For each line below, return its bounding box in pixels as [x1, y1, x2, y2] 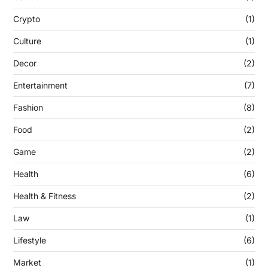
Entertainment [13, 80, 68, 91]
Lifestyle [13, 235, 46, 246]
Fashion [13, 102, 43, 113]
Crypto [13, 14, 40, 25]
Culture [13, 36, 41, 47]
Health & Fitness [13, 191, 76, 202]
